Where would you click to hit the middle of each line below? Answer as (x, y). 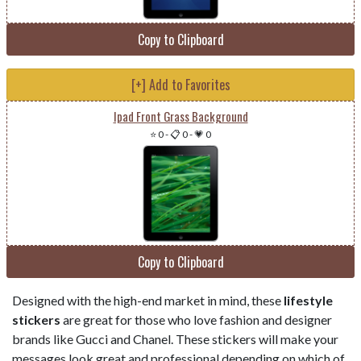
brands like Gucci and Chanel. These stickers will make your (175, 339)
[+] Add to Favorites (180, 85)
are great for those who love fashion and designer (196, 320)
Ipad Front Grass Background (180, 116)
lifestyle (308, 301)
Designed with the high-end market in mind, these (148, 301)
